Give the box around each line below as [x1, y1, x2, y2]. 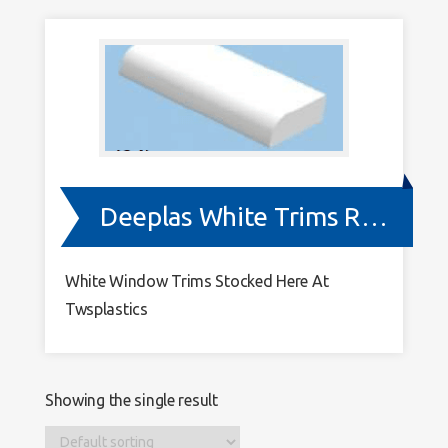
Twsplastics [64, 299, 148, 318]
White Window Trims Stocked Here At [64, 271, 329, 290]
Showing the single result [44, 390, 218, 409]
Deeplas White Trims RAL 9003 [360, 201, 388, 231]
